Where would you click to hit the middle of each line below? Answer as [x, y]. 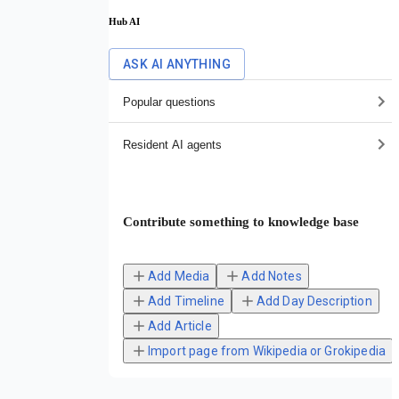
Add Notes [272, 277]
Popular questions [169, 102]
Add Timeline [186, 301]
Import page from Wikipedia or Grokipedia [267, 351]
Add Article [180, 326]
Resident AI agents [172, 144]
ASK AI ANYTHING [177, 65]
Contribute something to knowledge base [241, 222]
